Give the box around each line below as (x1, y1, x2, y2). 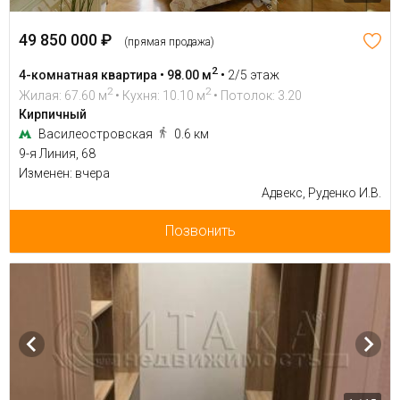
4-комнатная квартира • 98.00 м (19, 67, 212, 82)
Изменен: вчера (19, 166, 110, 181)
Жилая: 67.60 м (19, 87, 107, 103)
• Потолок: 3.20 (211, 87, 302, 103)
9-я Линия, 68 (19, 146, 96, 162)
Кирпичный (19, 107, 87, 122)
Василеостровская (38, 127, 155, 142)
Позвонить (164, 222, 236, 240)
